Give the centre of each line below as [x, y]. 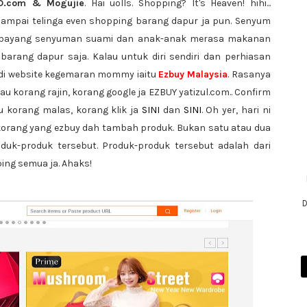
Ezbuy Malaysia [193, 74]
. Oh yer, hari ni [236, 110]
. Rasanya [249, 74]
